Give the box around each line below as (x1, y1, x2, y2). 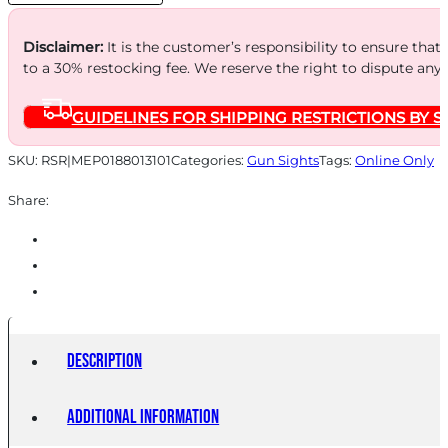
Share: (8, 192, 49, 209)
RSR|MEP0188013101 (41, 152, 171, 169)
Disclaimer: (22, 37, 103, 56)
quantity (7, 30, 75, 51)
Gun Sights (247, 152, 319, 169)
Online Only (355, 152, 434, 169)
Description (67, 350, 143, 374)
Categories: (171, 152, 247, 169)
